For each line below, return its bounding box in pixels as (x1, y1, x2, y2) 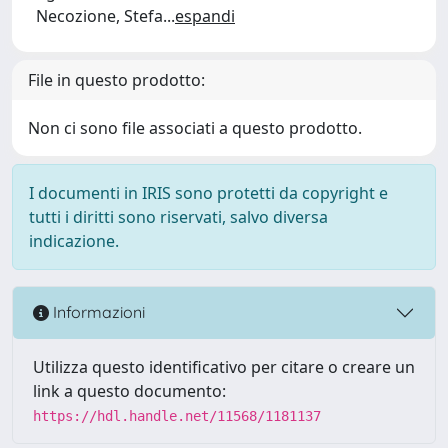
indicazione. (29, 229, 119, 252)
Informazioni (49, 302, 145, 323)
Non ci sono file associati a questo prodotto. (28, 116, 362, 139)
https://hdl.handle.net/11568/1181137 (33, 407, 321, 424)
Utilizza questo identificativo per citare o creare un (33, 355, 415, 378)
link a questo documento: (33, 379, 226, 402)
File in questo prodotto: (28, 68, 205, 91)
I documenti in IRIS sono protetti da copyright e (29, 181, 388, 204)
